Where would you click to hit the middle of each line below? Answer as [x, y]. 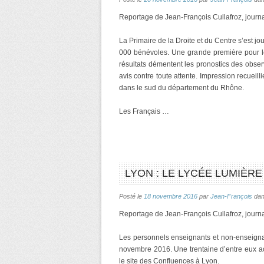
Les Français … [144, 111]
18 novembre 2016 [171, 196]
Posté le [131, 196]
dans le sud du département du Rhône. [181, 88]
